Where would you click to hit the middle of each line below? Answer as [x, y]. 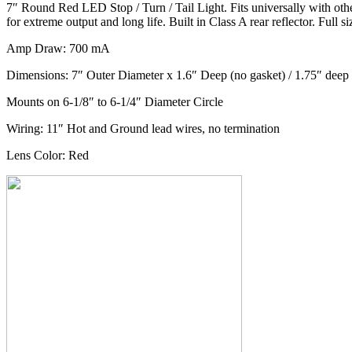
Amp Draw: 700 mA [58, 48]
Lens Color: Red [48, 155]
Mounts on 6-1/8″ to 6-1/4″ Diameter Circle [115, 101]
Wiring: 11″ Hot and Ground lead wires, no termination [143, 128]
